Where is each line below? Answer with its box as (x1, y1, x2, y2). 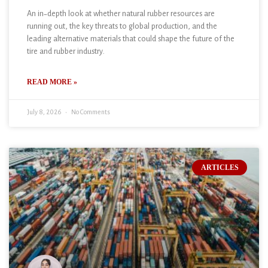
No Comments (70, 109, 110, 117)
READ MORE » (27, 78, 77, 86)
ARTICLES (200, 163, 239, 172)
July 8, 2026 (27, 109, 62, 117)
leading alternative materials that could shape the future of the (27, 35, 234, 45)
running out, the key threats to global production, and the (27, 22, 217, 32)
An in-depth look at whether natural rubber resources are (27, 10, 215, 20)
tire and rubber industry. (27, 47, 104, 57)
